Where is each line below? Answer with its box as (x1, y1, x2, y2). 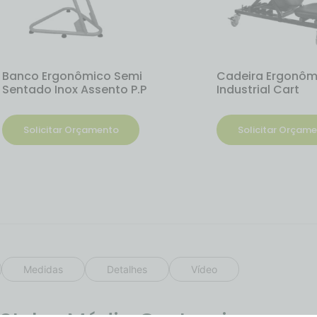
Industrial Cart (216, 81, 299, 98)
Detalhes (107, 263, 147, 276)
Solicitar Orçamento (23, 123, 120, 137)
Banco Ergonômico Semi (2, 68, 143, 85)
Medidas (23, 263, 63, 276)
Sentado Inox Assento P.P (2, 81, 147, 98)
